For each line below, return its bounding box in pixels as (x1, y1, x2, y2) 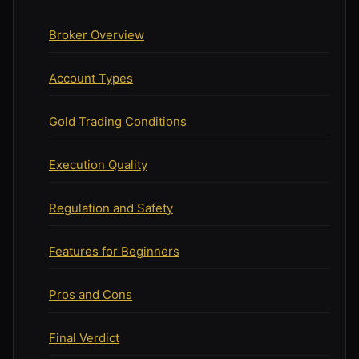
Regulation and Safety (49, 200, 173, 216)
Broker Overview (49, 26, 144, 42)
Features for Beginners (49, 243, 179, 259)
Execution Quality (49, 156, 147, 172)
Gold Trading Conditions (49, 113, 187, 129)
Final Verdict (49, 329, 119, 345)
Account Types (49, 70, 133, 86)
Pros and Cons (49, 286, 132, 302)
